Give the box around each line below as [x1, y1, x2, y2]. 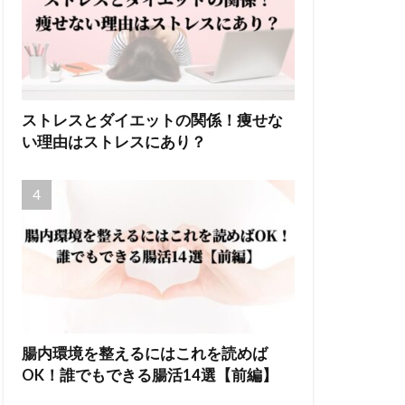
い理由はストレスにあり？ [22, 133, 206, 152]
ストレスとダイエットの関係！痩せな [22, 111, 283, 130]
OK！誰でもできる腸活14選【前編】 [22, 366, 278, 385]
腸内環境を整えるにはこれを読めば [22, 344, 268, 363]
